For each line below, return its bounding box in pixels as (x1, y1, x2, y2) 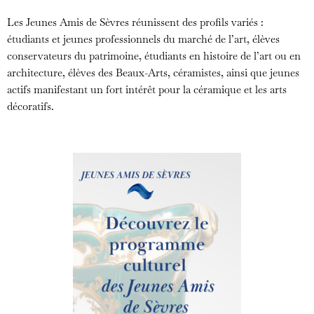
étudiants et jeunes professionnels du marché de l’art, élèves (7, 32, 280, 46)
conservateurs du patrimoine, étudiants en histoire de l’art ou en (7, 49, 301, 63)
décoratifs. (7, 100, 54, 114)
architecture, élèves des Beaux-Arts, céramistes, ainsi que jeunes (7, 66, 299, 80)
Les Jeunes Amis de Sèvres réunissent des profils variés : (7, 15, 264, 29)
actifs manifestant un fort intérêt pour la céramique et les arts (7, 83, 287, 97)
